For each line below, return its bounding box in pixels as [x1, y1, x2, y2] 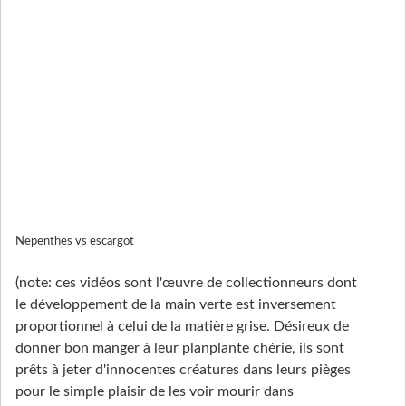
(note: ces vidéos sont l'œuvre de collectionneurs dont [15, 275, 357, 291]
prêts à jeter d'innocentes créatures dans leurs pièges [15, 362, 351, 378]
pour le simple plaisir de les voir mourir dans [15, 384, 294, 400]
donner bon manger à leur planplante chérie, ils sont [15, 341, 344, 356]
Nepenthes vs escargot [15, 236, 134, 247]
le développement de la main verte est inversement [15, 297, 336, 313]
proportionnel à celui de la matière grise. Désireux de [15, 319, 349, 334]
